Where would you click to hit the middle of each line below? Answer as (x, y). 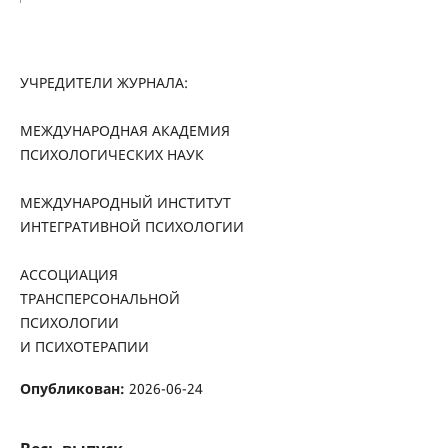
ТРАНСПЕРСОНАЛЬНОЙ (99, 298)
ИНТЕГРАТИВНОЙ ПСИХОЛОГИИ (131, 226)
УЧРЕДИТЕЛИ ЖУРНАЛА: (103, 82)
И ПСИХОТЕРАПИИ (84, 346)
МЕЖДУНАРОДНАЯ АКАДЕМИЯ (124, 130)
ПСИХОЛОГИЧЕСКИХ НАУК (111, 154)
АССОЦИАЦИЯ (68, 274)
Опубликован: (74, 389)
